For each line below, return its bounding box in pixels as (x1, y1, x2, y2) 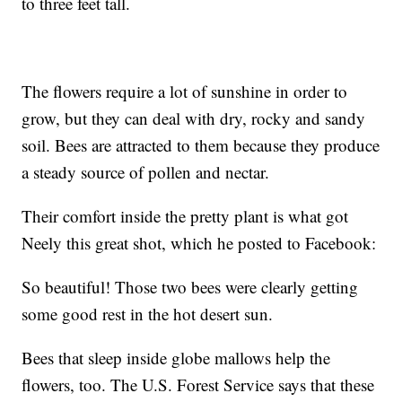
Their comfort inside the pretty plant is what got (22, 205, 349, 228)
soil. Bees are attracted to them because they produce (22, 134, 380, 157)
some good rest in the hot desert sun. (22, 302, 274, 326)
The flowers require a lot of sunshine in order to (22, 80, 348, 103)
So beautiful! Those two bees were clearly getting (22, 275, 359, 299)
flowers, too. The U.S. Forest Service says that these (22, 373, 375, 397)
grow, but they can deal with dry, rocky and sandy (22, 107, 366, 130)
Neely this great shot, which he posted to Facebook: (22, 232, 377, 255)
